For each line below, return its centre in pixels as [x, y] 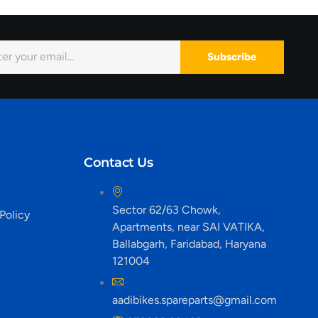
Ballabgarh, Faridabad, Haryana [190, 244]
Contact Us [119, 163]
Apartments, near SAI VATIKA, [189, 227]
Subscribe [232, 56]
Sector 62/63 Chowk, [167, 210]
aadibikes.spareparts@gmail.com [195, 300]
